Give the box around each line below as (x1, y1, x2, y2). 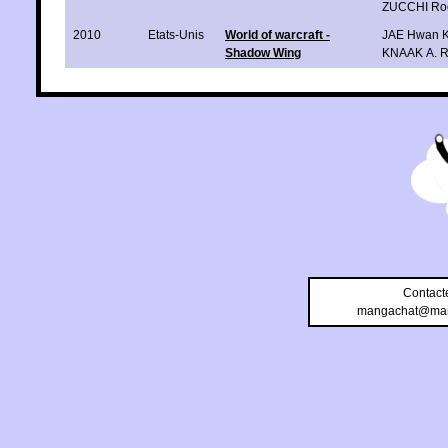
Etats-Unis (148, 27, 204, 42)
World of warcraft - (225, 27, 330, 42)
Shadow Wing (225, 45, 301, 60)
